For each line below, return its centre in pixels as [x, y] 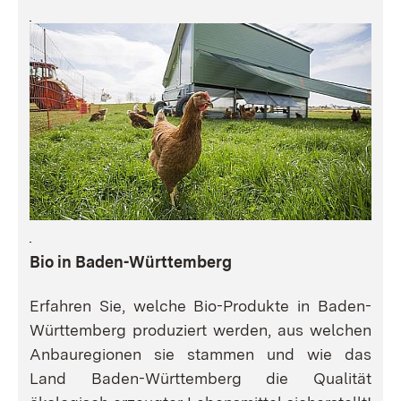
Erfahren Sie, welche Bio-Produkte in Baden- [200, 305]
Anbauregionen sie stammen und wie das [200, 354]
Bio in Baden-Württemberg [131, 261]
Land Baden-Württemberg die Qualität [200, 378]
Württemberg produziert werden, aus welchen [200, 329]
